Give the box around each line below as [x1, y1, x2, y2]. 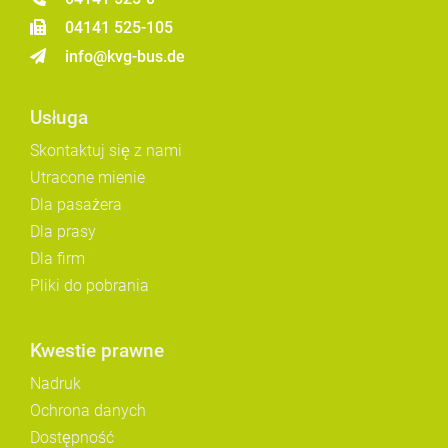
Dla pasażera [30, 195, 122, 214]
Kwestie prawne [30, 339, 164, 362]
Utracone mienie [30, 168, 145, 187]
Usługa [30, 106, 88, 129]
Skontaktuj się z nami [30, 141, 182, 160]
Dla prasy [30, 222, 96, 241]
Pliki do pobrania [30, 276, 149, 295]
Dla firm [30, 249, 85, 268]
